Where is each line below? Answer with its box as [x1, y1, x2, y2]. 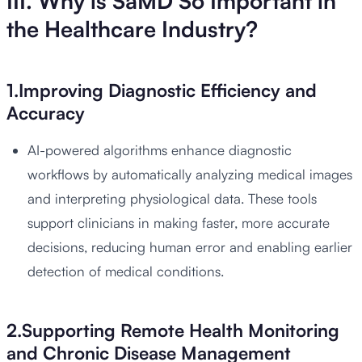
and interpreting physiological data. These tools [27, 190, 317, 208]
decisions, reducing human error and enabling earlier [27, 238, 352, 256]
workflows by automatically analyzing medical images [27, 166, 352, 183]
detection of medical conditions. [27, 263, 224, 280]
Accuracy [6, 102, 85, 124]
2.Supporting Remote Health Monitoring [6, 319, 339, 342]
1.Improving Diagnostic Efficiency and [6, 79, 317, 102]
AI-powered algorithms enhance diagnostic [27, 141, 292, 159]
